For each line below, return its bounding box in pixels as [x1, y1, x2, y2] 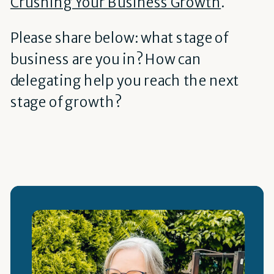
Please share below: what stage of [10, 29, 229, 46]
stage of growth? [10, 93, 121, 111]
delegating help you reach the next [10, 72, 239, 89]
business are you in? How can [10, 50, 202, 68]
